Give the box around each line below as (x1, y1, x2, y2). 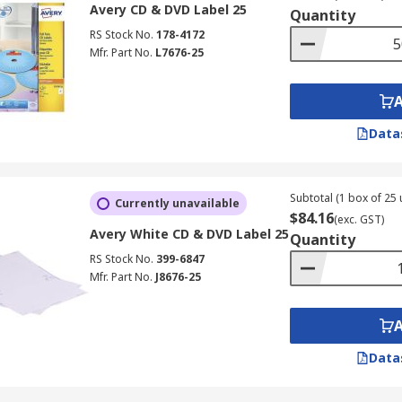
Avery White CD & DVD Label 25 (89, 225, 289, 242)
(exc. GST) (333, 212, 384, 227)
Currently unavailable (114, 196, 240, 211)
